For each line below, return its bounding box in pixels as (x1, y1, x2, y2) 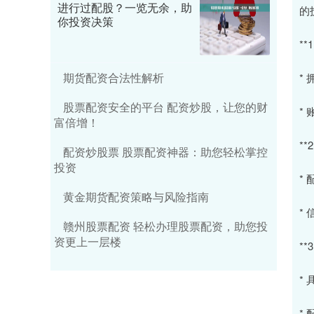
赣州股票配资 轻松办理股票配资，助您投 (63, 218, 268, 235)
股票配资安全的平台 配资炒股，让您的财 (63, 99, 268, 116)
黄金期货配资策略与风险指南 (63, 189, 209, 205)
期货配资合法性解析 (63, 69, 164, 86)
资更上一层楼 (54, 233, 121, 250)
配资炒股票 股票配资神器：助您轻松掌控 (63, 144, 268, 161)
